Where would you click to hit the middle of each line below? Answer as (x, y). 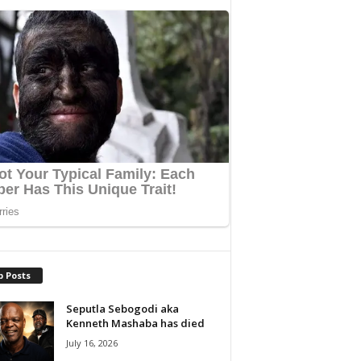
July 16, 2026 (91, 342)
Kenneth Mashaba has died (135, 323)
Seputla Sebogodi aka (122, 308)
